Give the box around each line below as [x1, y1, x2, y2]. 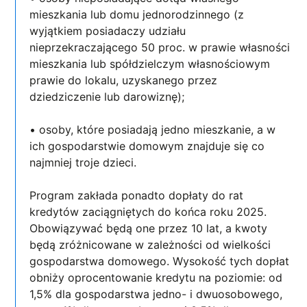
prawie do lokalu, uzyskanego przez [29, 73, 218, 87]
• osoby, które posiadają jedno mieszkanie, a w [29, 122, 276, 136]
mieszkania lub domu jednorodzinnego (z [29, 7, 245, 21]
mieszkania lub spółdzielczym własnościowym [29, 56, 271, 71]
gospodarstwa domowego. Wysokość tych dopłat [29, 254, 290, 268]
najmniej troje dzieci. [29, 155, 137, 169]
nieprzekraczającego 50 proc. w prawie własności [29, 40, 291, 54]
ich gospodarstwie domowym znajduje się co [29, 138, 265, 153]
